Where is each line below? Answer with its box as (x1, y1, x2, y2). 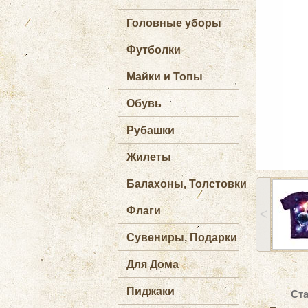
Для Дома (126, 258, 179, 270)
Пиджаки (126, 285, 175, 297)
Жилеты (126, 151, 171, 163)
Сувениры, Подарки (126, 232, 237, 243)
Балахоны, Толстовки (126, 178, 247, 190)
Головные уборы (126, 17, 221, 29)
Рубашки (126, 124, 175, 136)
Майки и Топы (126, 71, 203, 82)
